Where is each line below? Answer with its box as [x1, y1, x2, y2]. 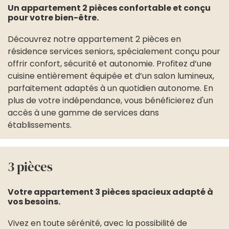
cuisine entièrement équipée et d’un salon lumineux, [8, 70, 214, 82]
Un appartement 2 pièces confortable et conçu [8, 2, 211, 14]
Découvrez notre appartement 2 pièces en [8, 33, 181, 45]
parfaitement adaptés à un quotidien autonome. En [8, 82, 213, 94]
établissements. [8, 119, 72, 131]
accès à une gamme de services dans [8, 106, 159, 119]
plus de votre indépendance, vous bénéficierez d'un [8, 94, 213, 106]
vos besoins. [8, 195, 60, 208]
